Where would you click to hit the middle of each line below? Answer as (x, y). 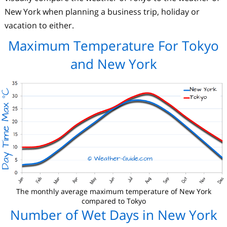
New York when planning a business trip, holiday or (102, 12)
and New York (113, 64)
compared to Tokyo (113, 201)
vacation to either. (39, 25)
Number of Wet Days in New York (113, 215)
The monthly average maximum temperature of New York (113, 192)
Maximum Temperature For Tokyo (113, 46)
